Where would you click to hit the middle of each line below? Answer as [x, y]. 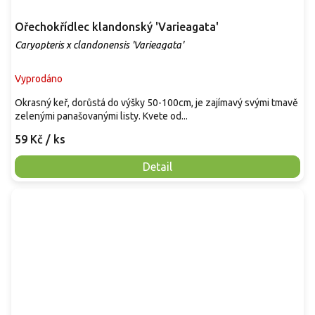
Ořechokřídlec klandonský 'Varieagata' [117, 26]
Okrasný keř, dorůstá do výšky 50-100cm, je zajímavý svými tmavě [156, 102]
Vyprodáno [39, 78]
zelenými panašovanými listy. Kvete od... [101, 116]
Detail [157, 166]
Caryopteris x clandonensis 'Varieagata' [99, 45]
